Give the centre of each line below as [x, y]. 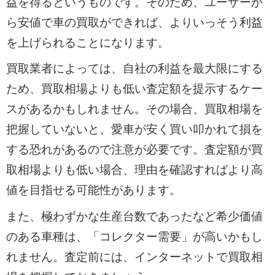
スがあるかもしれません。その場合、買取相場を [134, 109]
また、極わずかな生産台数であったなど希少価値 [134, 216]
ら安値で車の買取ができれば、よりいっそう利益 [134, 22]
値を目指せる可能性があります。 [93, 190]
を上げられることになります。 [87, 42]
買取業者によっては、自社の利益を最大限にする [134, 69]
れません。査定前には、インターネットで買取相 [134, 257]
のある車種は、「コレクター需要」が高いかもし [134, 236]
